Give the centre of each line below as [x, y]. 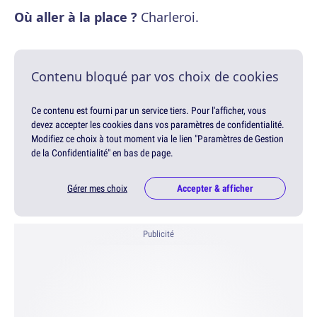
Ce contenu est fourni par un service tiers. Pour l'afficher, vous [149, 110]
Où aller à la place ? [76, 17]
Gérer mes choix [97, 189]
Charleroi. [168, 17]
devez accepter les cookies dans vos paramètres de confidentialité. [158, 125]
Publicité [158, 234]
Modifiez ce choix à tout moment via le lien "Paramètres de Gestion [157, 139]
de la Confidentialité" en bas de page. [102, 153]
